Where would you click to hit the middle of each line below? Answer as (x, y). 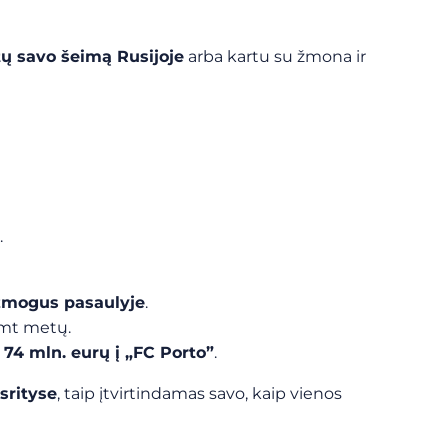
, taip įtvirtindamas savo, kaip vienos (199, 393)
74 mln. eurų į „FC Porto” (109, 352)
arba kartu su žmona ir (275, 56)
